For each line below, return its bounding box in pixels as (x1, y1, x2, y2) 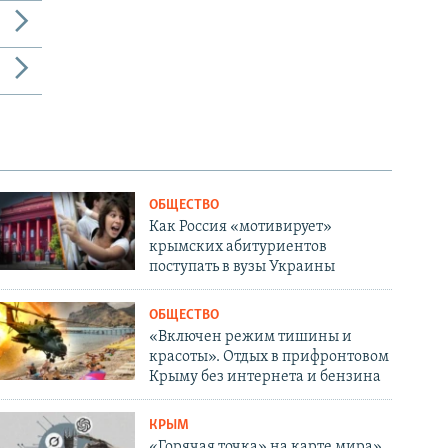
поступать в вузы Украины (149, 259, 336, 276)
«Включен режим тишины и (149, 329, 353, 346)
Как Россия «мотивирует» (149, 219, 333, 236)
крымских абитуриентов (149, 239, 328, 256)
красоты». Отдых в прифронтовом (149, 349, 390, 366)
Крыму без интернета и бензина (149, 369, 382, 386)
